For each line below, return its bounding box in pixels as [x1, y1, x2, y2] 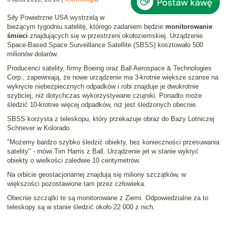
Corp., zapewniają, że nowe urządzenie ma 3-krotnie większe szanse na [7, 73, 218, 82]
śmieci [7, 32, 28, 40]
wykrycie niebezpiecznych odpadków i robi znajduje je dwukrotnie [7, 83, 199, 91]
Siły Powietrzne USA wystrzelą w [7, 14, 104, 22]
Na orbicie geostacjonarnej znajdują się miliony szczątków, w [7, 171, 186, 179]
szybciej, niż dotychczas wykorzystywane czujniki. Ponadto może [7, 92, 202, 100]
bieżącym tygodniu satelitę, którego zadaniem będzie [7, 23, 165, 31]
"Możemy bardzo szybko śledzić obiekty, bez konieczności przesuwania [7, 138, 219, 146]
